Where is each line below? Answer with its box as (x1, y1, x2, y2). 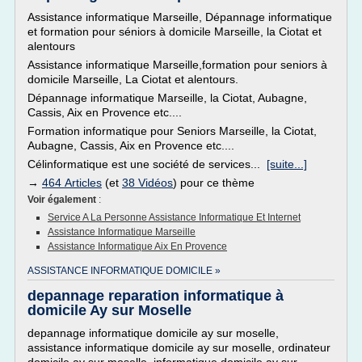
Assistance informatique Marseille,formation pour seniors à (27, 58, 327, 71)
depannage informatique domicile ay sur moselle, (27, 326, 279, 339)
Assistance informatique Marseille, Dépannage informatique (27, 11, 332, 23)
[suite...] (267, 158, 307, 170)
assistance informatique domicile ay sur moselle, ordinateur (27, 341, 330, 354)
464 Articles (42, 176, 102, 189)
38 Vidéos (122, 176, 173, 189)
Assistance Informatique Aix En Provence (48, 241, 227, 252)
